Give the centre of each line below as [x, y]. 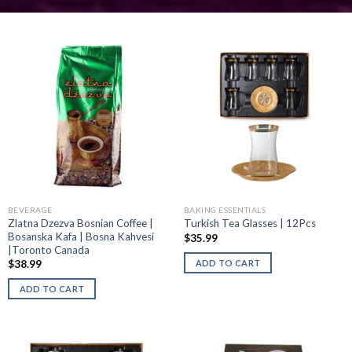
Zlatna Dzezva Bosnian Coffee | [80, 223]
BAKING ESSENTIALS [225, 210]
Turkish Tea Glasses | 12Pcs [249, 224]
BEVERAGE [30, 210]
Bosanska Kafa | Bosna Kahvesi [81, 236]
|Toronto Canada [48, 249]
